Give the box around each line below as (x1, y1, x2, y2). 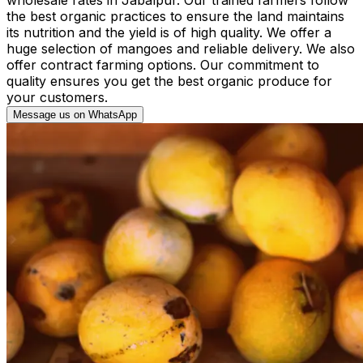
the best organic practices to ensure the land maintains (6, 7, 344, 24)
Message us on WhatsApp (13, 108, 137, 121)
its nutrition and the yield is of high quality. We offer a (6, 23, 331, 41)
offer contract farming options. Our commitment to (6, 56, 319, 73)
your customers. (6, 88, 108, 105)
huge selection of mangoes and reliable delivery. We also (6, 40, 355, 57)
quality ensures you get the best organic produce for (6, 72, 332, 89)
